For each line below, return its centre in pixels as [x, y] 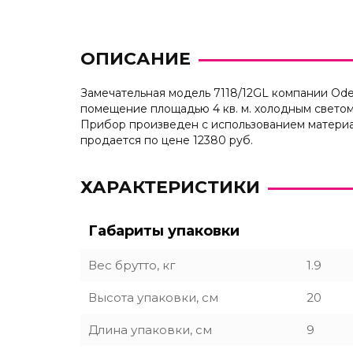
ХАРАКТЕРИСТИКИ [170, 187]
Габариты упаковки [164, 231]
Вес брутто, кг [132, 265]
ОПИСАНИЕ [136, 59]
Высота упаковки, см [153, 297]
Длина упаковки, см [150, 330]
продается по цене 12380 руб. [167, 140]
